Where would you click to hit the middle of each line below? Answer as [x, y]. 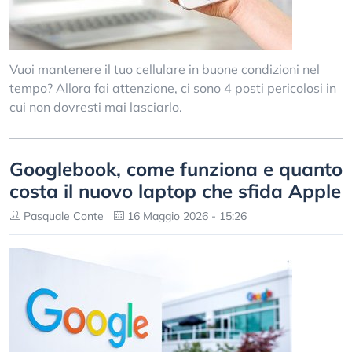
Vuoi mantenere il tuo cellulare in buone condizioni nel [165, 69]
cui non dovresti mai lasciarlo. [96, 107]
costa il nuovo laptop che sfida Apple [175, 191]
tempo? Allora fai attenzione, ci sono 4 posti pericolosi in [173, 88]
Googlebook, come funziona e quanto [176, 169]
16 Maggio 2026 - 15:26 [185, 216]
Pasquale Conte [62, 216]
